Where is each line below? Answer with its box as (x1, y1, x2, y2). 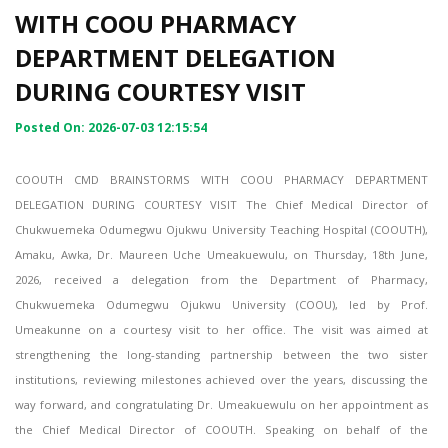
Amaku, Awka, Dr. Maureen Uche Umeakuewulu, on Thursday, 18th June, (15, 247, 428, 263)
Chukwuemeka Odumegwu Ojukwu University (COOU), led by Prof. (15, 297, 428, 313)
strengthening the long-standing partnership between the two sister (15, 347, 428, 363)
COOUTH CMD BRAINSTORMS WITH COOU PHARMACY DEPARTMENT (15, 172, 428, 188)
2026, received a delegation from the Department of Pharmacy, (15, 272, 428, 288)
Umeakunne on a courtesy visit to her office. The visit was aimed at (15, 322, 428, 338)
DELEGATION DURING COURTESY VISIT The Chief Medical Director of (15, 197, 428, 213)
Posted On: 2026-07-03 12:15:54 (15, 119, 207, 137)
